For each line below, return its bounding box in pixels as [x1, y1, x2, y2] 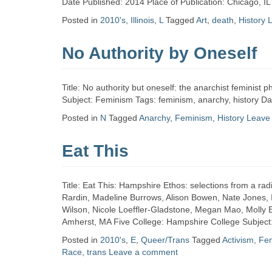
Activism [222, 235, 254, 245]
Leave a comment [109, 247, 178, 257]
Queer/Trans [141, 235, 189, 245]
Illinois [131, 15, 154, 25]
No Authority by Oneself [62, 44, 257, 63]
